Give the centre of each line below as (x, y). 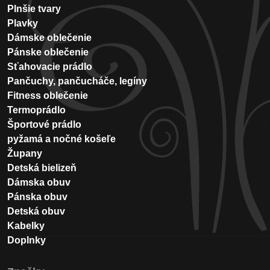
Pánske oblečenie (48, 52)
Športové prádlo (44, 124)
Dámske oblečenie (49, 38)
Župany (25, 153)
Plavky (23, 23)
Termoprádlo (36, 110)
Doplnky (27, 240)
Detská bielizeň (42, 168)
